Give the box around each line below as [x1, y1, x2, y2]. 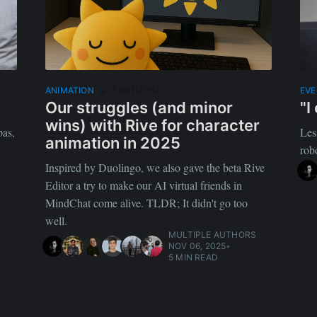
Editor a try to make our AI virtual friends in [45, 177, 242, 192]
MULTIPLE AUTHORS [168, 229, 257, 240]
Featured [108, 81, 159, 96]
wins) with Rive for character [45, 115, 260, 134]
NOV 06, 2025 [168, 240, 226, 251]
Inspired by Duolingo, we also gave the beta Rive [45, 159, 265, 175]
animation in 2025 [45, 133, 180, 152]
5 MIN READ [168, 251, 218, 263]
